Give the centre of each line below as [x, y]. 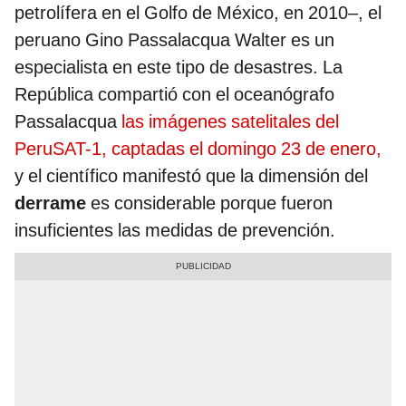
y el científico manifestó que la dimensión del [191, 176]
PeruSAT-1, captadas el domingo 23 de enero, [198, 149]
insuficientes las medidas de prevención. [175, 231]
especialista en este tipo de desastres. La [179, 68]
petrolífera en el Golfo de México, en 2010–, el [198, 13]
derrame [50, 203]
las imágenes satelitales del [230, 122]
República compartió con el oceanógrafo [174, 95]
